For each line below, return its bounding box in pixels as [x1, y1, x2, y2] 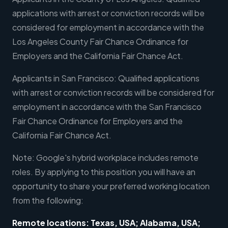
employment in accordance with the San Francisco [12, 101, 202, 112]
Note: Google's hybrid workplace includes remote [12, 152, 198, 163]
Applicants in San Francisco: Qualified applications [12, 73, 199, 84]
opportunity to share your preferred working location [12, 181, 210, 192]
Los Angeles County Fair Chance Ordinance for [12, 36, 188, 47]
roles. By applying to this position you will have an [12, 166, 195, 178]
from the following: [12, 195, 83, 206]
